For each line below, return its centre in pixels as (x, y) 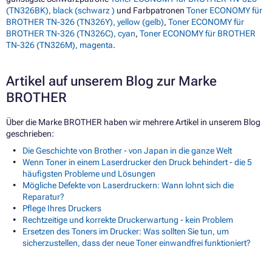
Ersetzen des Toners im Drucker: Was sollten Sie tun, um (126, 232)
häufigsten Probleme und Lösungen (89, 174)
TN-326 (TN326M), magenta (59, 45)
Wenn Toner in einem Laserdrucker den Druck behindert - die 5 (137, 162)
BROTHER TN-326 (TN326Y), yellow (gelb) (85, 22)
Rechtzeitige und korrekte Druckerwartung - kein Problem (128, 220)
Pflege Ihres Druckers (62, 209)
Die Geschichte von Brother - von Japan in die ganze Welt (127, 151)
